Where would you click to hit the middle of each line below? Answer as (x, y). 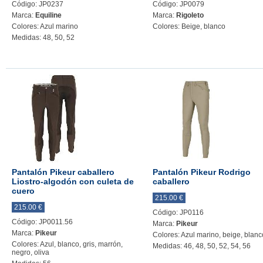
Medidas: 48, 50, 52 (43, 38)
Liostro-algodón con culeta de (73, 181)
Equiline (48, 15)
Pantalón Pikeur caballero (63, 172)
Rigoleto (190, 15)
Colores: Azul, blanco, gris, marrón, (67, 244)
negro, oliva (31, 252)
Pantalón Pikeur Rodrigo (202, 172)
